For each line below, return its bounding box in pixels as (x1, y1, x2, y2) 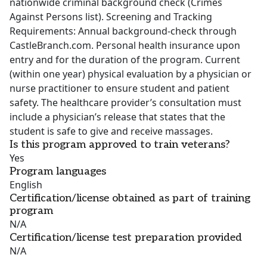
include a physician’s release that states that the (10, 110, 225, 124)
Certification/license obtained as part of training (10, 192, 250, 205)
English (10, 178, 42, 192)
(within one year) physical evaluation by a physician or (10, 67, 252, 81)
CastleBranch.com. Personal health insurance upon (10, 39, 240, 52)
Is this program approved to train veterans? (10, 138, 230, 151)
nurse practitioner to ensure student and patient (10, 82, 229, 95)
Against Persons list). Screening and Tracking (10, 10, 212, 24)
